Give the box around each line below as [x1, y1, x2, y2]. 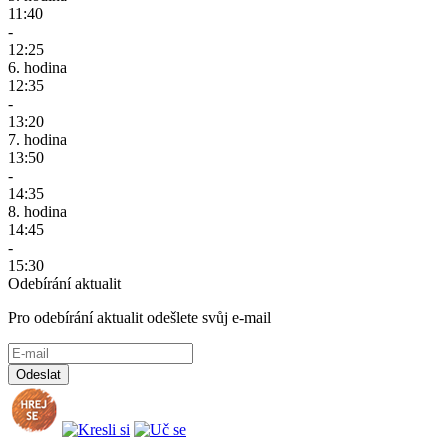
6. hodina [8, 58, 67, 76]
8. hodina [8, 202, 67, 220]
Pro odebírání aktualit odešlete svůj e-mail [8, 308, 271, 326]
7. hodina [8, 130, 67, 148]
